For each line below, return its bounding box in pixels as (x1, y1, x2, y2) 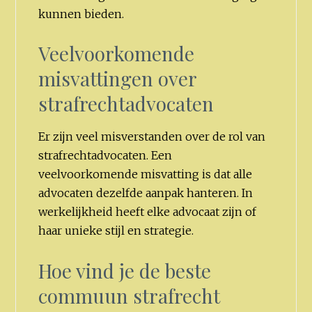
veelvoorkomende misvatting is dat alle (38, 167, 253, 182)
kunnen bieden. (38, 6, 125, 21)
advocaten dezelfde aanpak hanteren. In (38, 186, 253, 201)
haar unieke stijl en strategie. (38, 224, 194, 238)
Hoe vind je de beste (38, 257, 212, 283)
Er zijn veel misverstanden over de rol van (38, 130, 266, 144)
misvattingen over (38, 65, 197, 92)
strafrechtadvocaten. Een (38, 148, 173, 163)
